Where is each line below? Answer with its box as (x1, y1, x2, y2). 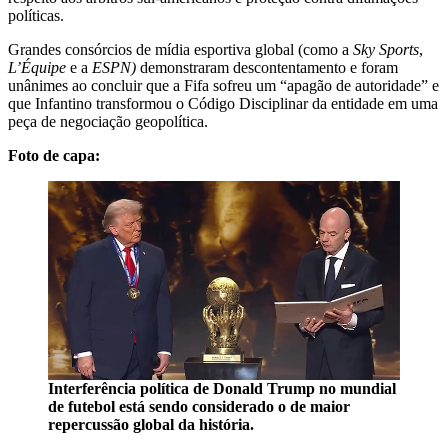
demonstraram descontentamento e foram (136, 58, 398, 76)
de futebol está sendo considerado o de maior (48, 398, 350, 415)
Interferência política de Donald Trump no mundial (48, 380, 396, 397)
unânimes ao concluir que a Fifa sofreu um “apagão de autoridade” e (8, 76, 439, 94)
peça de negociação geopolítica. (8, 112, 208, 130)
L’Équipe (8, 58, 66, 76)
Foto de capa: (8, 146, 100, 164)
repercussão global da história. (48, 416, 254, 433)
